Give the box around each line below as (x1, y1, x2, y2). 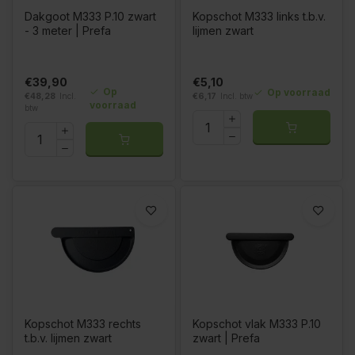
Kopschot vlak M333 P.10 (192, 317, 321, 331)
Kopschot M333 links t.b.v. (192, 10, 326, 24)
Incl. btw (219, 91, 253, 101)
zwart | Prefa (192, 331, 260, 345)
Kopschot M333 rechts (25, 317, 141, 331)
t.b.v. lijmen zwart (25, 331, 112, 345)
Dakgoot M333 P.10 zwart (25, 10, 156, 24)
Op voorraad (267, 86, 330, 98)
